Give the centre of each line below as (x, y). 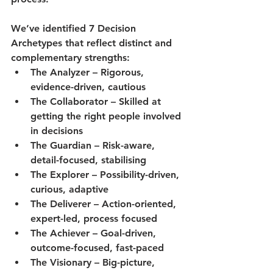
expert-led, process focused (94, 219)
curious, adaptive (69, 190)
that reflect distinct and (119, 43)
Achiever (70, 233)
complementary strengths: (70, 58)
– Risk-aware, (125, 146)
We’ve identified (50, 29)
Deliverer (70, 204)
